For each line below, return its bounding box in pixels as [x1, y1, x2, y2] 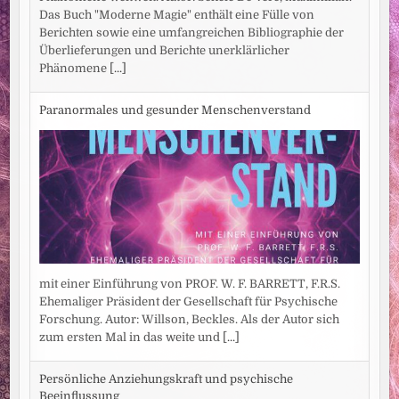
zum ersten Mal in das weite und [39, 330, 224, 344]
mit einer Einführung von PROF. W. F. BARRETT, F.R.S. [39, 276, 341, 290]
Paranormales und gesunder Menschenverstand [39, 103, 312, 118]
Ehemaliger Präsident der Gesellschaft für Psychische [39, 294, 338, 308]
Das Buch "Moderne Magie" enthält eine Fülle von [39, 7, 315, 21]
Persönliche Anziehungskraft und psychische [39, 372, 294, 387]
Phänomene [39, 61, 110, 75]
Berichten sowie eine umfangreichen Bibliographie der [39, 25, 345, 39]
